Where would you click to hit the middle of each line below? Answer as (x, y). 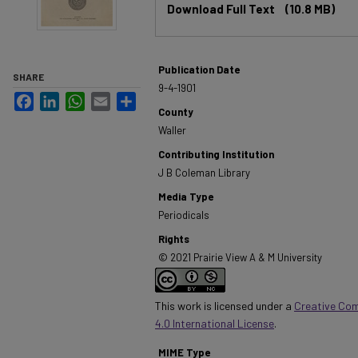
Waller (172, 130)
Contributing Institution (216, 154)
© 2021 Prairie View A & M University (240, 257)
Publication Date (199, 70)
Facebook (59, 98)
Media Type (186, 197)
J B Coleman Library (204, 173)
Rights (174, 239)
